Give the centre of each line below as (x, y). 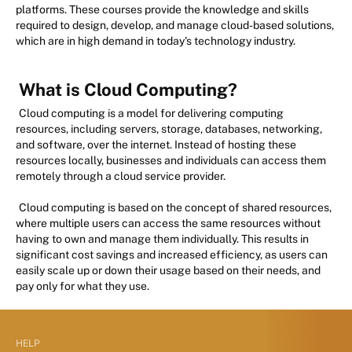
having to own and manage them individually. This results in (162, 239)
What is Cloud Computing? (128, 90)
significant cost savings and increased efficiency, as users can (172, 255)
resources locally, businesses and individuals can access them (171, 161)
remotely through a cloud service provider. (121, 176)
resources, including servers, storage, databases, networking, (169, 129)
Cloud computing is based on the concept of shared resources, (175, 208)
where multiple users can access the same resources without (168, 224)
